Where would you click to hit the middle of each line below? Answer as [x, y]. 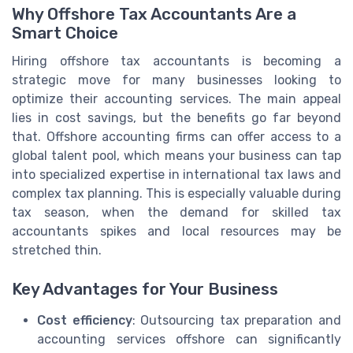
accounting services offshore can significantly [189, 339]
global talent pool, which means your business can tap [176, 156]
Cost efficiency [85, 320]
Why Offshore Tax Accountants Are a [154, 15]
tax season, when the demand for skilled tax [176, 213]
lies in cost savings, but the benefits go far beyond [176, 118]
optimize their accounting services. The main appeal [176, 99]
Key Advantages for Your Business [145, 289]
